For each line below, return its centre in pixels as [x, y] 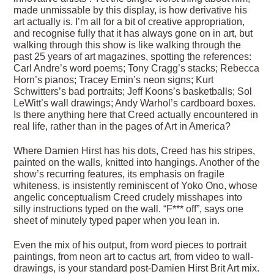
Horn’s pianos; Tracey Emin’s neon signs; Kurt [114, 80]
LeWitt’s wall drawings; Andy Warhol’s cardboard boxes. [135, 103]
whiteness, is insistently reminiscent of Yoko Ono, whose [136, 185]
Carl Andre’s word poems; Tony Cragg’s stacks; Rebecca [137, 68]
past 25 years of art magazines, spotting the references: [133, 57]
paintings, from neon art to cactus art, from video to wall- [134, 256]
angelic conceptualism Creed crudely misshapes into [128, 197]
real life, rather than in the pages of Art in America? [122, 126]
